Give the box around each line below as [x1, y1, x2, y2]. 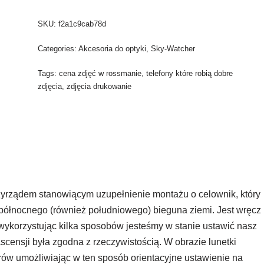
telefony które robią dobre [146, 69, 233, 78]
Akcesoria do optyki [78, 44, 147, 53]
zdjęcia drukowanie [67, 82, 132, 91]
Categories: [38, 44, 79, 53]
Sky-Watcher [151, 44, 196, 53]
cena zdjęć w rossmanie [59, 69, 142, 78]
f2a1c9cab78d [58, 19, 107, 28]
